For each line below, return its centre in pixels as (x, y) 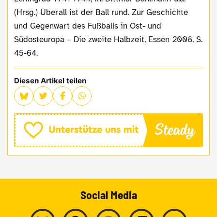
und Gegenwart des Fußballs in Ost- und (88, 26)
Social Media (108, 194)
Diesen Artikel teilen (50, 80)
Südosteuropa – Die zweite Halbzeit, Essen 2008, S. (108, 39)
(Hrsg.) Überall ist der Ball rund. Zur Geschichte (101, 12)
